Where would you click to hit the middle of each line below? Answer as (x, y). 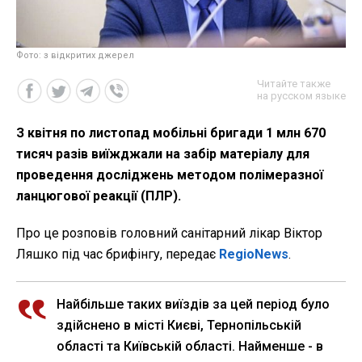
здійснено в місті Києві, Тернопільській (179, 325)
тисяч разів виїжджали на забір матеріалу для (163, 154)
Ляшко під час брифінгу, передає (118, 254)
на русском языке (301, 95)
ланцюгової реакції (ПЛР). (99, 196)
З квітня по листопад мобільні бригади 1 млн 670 (171, 133)
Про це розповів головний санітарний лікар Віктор (169, 233)
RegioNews (254, 254)
